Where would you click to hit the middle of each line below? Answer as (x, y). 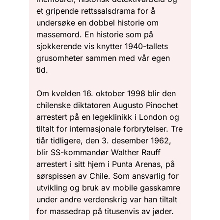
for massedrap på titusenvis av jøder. (108, 211)
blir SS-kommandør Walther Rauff (98, 152)
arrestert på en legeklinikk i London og (108, 117)
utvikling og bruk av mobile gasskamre (108, 187)
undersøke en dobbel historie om (97, 22)
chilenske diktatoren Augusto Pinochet (107, 105)
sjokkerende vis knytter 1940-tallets (102, 46)
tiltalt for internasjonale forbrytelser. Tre (110, 128)
